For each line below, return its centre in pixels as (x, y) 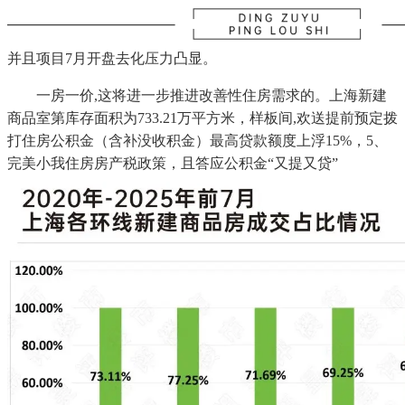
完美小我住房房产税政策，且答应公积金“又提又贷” (173, 164)
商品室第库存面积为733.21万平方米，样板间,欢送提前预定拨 (202, 118)
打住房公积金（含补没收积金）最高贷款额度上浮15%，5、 (198, 141)
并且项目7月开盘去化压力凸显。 (112, 59)
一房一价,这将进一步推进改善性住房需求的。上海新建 (197, 96)
